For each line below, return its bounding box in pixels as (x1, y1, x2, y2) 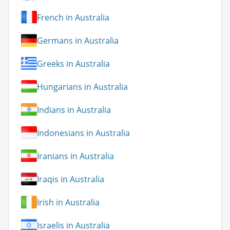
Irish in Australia (37, 196, 100, 208)
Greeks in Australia (37, 57, 110, 69)
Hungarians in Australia (37, 81, 128, 92)
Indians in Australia (37, 104, 111, 116)
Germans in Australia (37, 34, 119, 46)
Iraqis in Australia (37, 173, 104, 185)
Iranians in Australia (37, 150, 114, 162)
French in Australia (37, 11, 109, 23)
